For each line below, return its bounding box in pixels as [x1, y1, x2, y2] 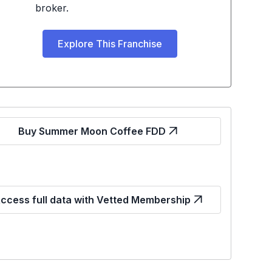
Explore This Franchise [57, 38, 162, 50]
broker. [35, 2, 69, 14]
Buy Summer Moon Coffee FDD [18, 125, 166, 137]
